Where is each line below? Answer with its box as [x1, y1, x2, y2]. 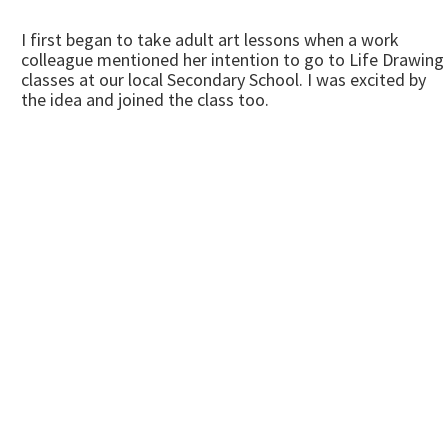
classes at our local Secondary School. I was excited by [21, 68, 426, 91]
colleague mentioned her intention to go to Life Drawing [21, 48, 444, 71]
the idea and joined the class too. [21, 88, 269, 111]
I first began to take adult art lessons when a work [21, 28, 399, 51]
